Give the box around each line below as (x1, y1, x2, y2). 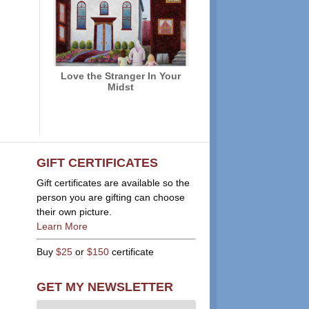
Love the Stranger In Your (61, 70, 181, 82)
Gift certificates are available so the (36, 177, 190, 189)
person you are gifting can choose (36, 192, 185, 203)
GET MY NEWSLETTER (36, 279, 173, 294)
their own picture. (36, 206, 112, 218)
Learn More (36, 221, 88, 232)
